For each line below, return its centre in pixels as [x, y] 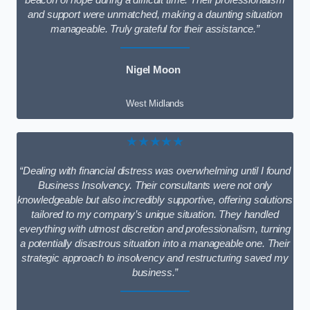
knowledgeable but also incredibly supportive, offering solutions [155, 200]
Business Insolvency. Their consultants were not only [155, 186]
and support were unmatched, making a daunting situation [155, 15]
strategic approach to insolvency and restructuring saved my [155, 258]
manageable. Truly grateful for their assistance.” [155, 29]
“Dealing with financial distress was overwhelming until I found [155, 171]
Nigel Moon [153, 70]
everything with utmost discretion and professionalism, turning [155, 229]
